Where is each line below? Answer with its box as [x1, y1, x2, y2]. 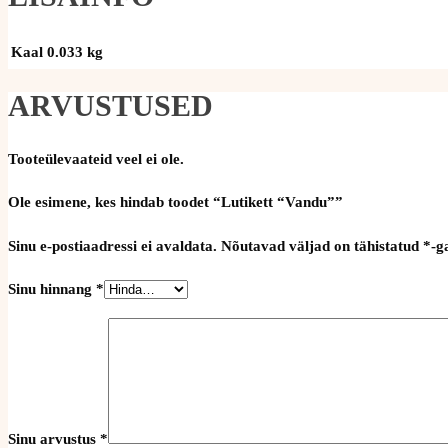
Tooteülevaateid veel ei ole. [8, 151, 184, 168]
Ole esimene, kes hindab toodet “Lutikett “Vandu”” [8, 194, 343, 211]
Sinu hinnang [8, 281, 96, 298]
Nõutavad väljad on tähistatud [221, 238, 423, 255]
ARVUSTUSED [8, 89, 213, 123]
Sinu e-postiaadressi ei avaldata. [8, 238, 217, 255]
